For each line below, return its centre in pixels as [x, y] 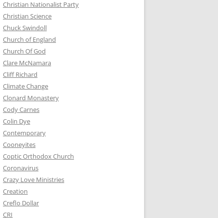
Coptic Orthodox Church [38, 156]
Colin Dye [17, 121]
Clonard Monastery [31, 98]
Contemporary [24, 133]
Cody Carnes [21, 109]
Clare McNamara [27, 63]
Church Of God [24, 51]
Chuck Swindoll [25, 28]
